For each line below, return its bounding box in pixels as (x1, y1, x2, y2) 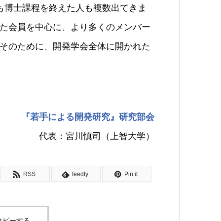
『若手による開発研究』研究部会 (21, 111, 154, 122)
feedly (72, 170, 88, 178)
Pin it (124, 170, 138, 178)
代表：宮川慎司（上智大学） (39, 131, 154, 141)
